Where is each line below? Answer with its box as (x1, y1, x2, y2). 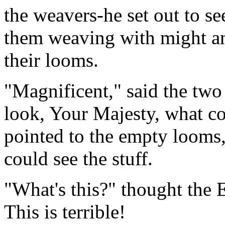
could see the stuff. (4, 147, 153, 169)
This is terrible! (4, 200, 126, 222)
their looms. (4, 49, 98, 71)
